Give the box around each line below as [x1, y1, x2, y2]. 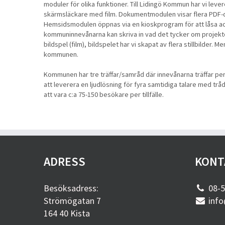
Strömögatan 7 [44, 195, 101, 206]
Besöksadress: [44, 182, 98, 194]
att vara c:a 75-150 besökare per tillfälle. [44, 90, 164, 99]
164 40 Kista [44, 207, 90, 219]
